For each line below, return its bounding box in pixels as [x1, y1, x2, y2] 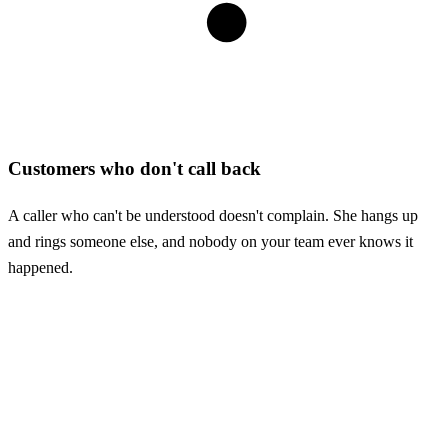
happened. [8, 257, 73, 277]
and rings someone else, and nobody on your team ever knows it [8, 231, 413, 251]
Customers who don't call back [8, 157, 261, 179]
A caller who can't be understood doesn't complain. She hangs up [8, 205, 418, 225]
